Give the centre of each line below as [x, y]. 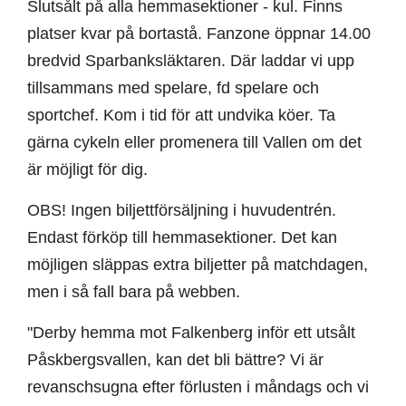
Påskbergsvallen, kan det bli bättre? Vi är [175, 360]
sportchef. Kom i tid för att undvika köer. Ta [181, 116]
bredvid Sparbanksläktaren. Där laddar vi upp [191, 61]
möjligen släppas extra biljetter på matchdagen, [198, 265]
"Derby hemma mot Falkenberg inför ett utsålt [191, 333]
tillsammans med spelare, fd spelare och [173, 88]
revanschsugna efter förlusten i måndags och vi [198, 387]
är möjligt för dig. [87, 170]
